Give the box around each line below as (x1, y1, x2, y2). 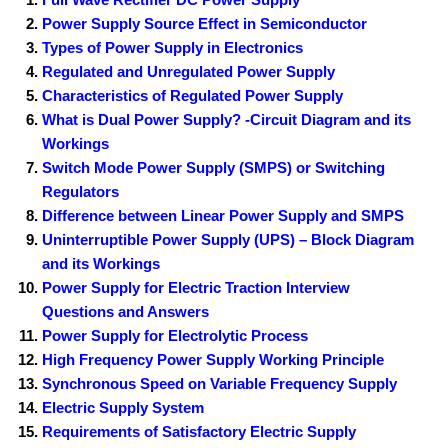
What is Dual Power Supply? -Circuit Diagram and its (42, 111, 412, 129)
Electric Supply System (42, 399, 205, 417)
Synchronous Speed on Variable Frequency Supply (42, 375, 398, 393)
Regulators (42, 183, 120, 201)
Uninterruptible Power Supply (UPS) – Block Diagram (42, 231, 415, 249)
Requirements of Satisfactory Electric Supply (42, 423, 357, 441)
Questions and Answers (42, 303, 210, 321)
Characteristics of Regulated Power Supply (42, 87, 344, 105)
